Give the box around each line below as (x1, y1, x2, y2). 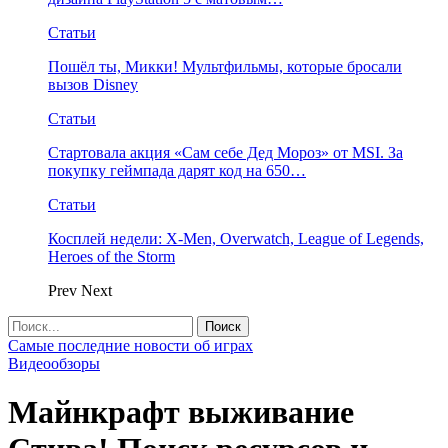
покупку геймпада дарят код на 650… (48, 162, 306, 179)
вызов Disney (48, 76, 138, 93)
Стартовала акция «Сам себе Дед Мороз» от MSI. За (48, 144, 403, 161)
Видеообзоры (8, 355, 100, 372)
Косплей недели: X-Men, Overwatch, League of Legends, (48, 230, 424, 247)
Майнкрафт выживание (8, 394, 354, 431)
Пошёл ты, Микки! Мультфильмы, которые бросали (48, 58, 402, 75)
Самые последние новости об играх (8, 337, 253, 354)
